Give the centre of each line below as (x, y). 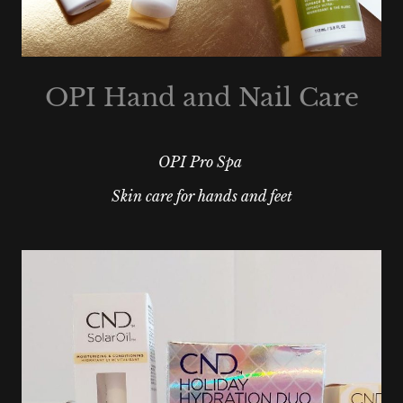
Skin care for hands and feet (201, 197)
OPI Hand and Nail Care (201, 98)
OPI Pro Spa (201, 162)
